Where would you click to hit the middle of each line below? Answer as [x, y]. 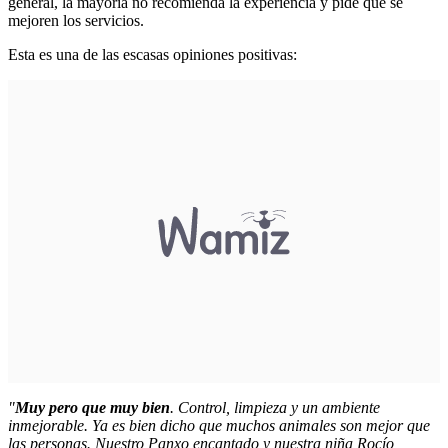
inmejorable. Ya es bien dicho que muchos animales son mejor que [219, 425]
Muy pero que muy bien [92, 407]
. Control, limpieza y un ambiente [275, 407]
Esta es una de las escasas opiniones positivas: [152, 54]
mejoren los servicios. [76, 20]
